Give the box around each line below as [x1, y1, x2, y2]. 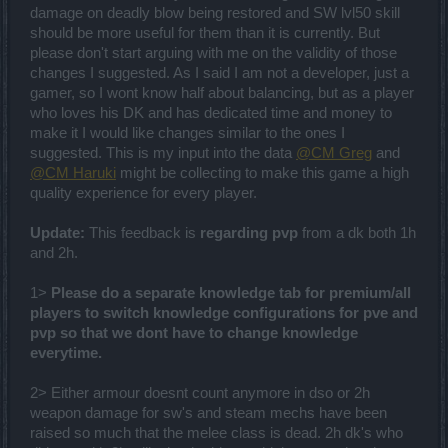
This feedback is [89, 225, 200, 242]
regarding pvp [200, 225, 302, 242]
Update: [30, 225, 89, 242]
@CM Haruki [30, 165, 116, 182]
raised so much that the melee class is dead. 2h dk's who [30, 425, 403, 442]
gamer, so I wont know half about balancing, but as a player [30, 85, 414, 102]
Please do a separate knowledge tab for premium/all [51, 285, 411, 302]
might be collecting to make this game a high [116, 165, 409, 182]
